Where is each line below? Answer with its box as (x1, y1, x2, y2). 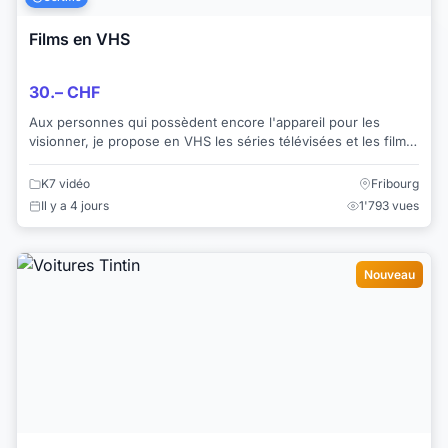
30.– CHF (29, 82, 100, 103)
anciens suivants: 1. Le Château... (29, 152, 236, 169)
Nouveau (364, 267, 415, 283)
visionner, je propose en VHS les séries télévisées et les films (29, 133, 413, 150)
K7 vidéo (41, 176, 90, 192)
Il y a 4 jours (41, 198, 109, 214)
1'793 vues (359, 198, 419, 214)
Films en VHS (29, 28, 130, 49)
